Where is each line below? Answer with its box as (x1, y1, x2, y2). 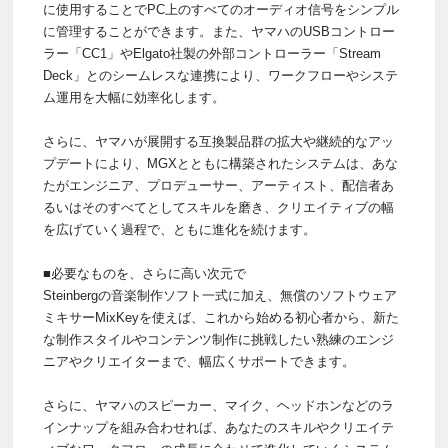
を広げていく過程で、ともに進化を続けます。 (43, 222, 316, 238)
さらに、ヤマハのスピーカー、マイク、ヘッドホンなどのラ (43, 398, 394, 414)
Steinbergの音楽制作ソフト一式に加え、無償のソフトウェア (43, 288, 397, 304)
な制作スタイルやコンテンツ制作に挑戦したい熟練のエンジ (43, 332, 394, 348)
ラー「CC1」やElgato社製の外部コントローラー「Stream (43, 46, 381, 62)
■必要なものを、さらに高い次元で (43, 266, 246, 282)
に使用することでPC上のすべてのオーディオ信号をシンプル (43, 2, 399, 18)
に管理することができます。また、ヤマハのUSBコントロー (43, 24, 395, 40)
